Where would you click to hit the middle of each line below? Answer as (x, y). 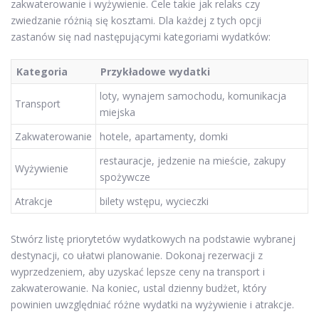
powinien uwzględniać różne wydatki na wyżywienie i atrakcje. (152, 304)
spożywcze (125, 177)
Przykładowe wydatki (155, 71)
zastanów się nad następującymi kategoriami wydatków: (141, 36)
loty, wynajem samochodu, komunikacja (193, 95)
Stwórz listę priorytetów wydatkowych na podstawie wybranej (153, 239)
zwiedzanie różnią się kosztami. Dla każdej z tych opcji (136, 20)
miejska (117, 112)
